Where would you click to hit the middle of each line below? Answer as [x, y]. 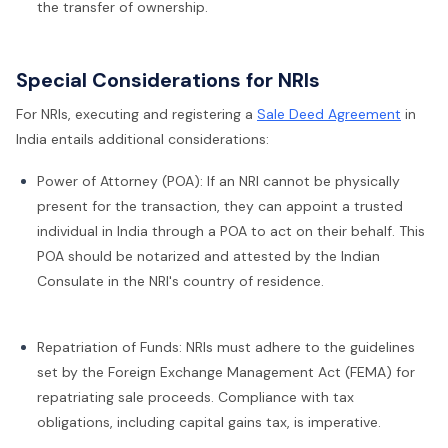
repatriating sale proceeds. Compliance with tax [195, 397]
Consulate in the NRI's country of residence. [180, 280]
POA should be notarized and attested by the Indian [208, 255]
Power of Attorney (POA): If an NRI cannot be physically [218, 180]
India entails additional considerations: [142, 138]
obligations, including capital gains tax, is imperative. [209, 422]
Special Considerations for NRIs [168, 80]
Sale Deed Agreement [329, 113]
